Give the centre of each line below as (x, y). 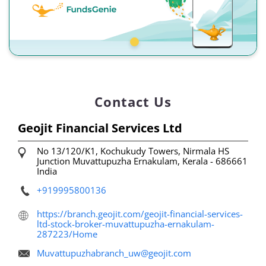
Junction (53, 161)
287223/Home (67, 234)
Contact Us (133, 101)
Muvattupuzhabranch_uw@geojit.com (114, 253)
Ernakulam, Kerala (172, 161)
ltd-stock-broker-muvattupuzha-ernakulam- (126, 224)
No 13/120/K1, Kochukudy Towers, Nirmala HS (133, 151)
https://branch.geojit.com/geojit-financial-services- (140, 213)
